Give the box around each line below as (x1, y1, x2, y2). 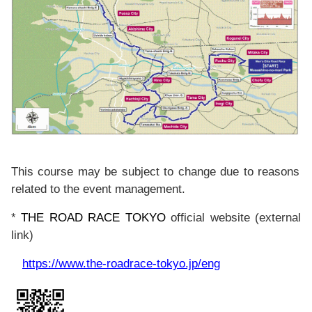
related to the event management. (11, 182, 185, 196)
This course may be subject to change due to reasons (11, 164, 299, 179)
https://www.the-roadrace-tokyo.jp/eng (22, 256, 220, 271)
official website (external (165, 210, 302, 225)
